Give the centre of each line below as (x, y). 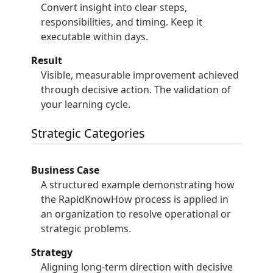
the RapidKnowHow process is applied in (135, 199)
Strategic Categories (88, 133)
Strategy (52, 252)
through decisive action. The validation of (136, 90)
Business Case (66, 170)
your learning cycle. (86, 104)
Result (47, 60)
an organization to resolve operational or (136, 214)
